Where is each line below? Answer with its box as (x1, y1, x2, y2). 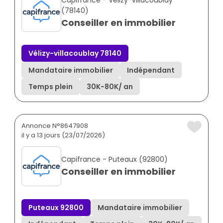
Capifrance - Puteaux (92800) (61, 154, 168, 164)
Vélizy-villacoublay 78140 (28, 48, 121, 58)
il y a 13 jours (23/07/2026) (21, 130, 105, 140)
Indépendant (127, 65, 175, 75)
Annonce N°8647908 (21, 120, 88, 130)
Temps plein (28, 82, 73, 92)
